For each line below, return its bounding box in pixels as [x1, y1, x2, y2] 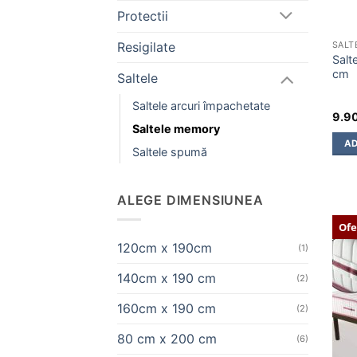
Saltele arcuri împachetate [132, 98, 270, 112]
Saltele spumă [132, 144, 207, 159]
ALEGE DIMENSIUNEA [117, 191, 264, 208]
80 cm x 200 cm [117, 331, 217, 347]
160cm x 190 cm [117, 300, 216, 317]
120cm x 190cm [117, 240, 212, 257]
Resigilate [117, 39, 175, 56]
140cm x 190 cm [117, 270, 216, 287]
